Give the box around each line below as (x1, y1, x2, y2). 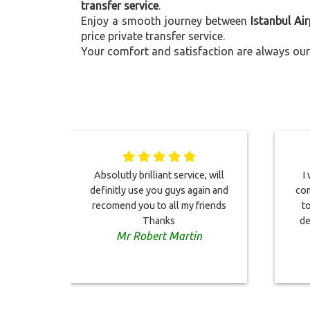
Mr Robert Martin (116, 230, 202, 242)
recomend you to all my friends (91, 200, 226, 211)
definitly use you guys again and (89, 185, 228, 196)
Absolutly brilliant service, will (93, 170, 224, 181)
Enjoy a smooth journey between (81, 15, 251, 27)
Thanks (143, 215, 175, 226)
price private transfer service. (81, 30, 225, 42)
